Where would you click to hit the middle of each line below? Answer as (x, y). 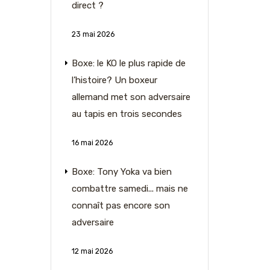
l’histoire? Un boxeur (114, 80)
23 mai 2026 (93, 34)
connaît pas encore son (121, 206)
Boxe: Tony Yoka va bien (121, 172)
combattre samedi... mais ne (130, 189)
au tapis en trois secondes (127, 114)
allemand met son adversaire (131, 97)
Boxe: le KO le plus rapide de (128, 63)
